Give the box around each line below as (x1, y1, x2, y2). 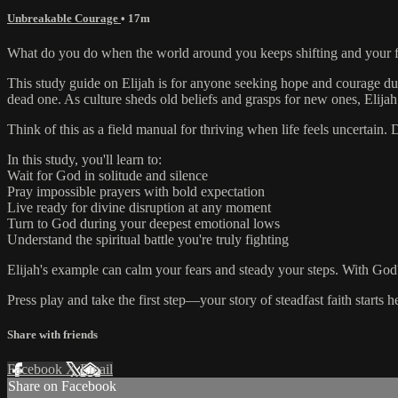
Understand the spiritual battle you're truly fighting (7, 231, 289, 247)
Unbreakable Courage (7, 11, 121, 25)
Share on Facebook (8, 378, 116, 394)
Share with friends (7, 328, 98, 342)
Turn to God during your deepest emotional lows (7, 215, 280, 231)
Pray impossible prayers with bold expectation (7, 183, 265, 199)
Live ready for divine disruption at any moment (7, 199, 271, 215)
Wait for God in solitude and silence (7, 167, 208, 183)
